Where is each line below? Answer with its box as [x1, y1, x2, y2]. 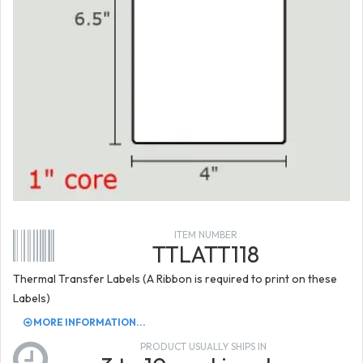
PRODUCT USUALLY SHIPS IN [139, 340, 267, 352]
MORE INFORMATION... [32, 315, 146, 328]
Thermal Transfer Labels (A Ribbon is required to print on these [13, 271, 337, 286]
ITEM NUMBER [174, 228, 237, 241]
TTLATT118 [152, 239, 259, 268]
